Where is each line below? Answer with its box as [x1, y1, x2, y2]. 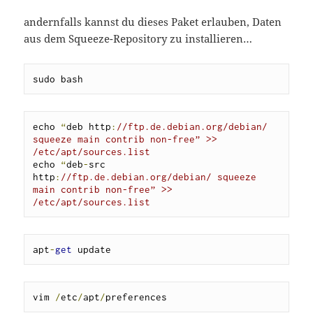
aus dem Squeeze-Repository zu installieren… [24, 31, 253, 46]
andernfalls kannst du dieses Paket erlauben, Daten [24, 15, 282, 29]
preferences [105, 291, 168, 303]
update [72, 244, 112, 256]
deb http [66, 121, 112, 133]
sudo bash [33, 73, 84, 85]
